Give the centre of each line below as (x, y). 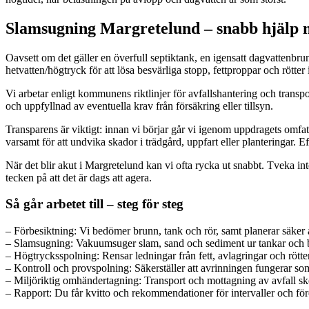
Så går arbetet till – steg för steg (94, 204)
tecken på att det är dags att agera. (79, 177)
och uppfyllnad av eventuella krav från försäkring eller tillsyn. (139, 106)
